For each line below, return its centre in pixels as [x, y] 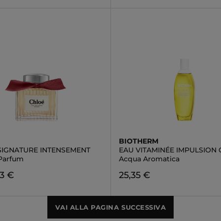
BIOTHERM [138, 141]
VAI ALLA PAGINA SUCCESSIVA [110, 207]
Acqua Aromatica [149, 159]
